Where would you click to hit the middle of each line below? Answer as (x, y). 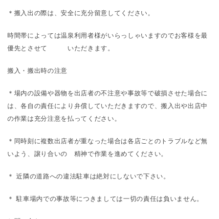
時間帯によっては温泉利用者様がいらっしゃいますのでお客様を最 (108, 35)
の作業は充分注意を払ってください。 (64, 118)
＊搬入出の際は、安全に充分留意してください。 (81, 13)
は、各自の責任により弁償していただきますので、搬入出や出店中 (108, 106)
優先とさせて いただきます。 (61, 48)
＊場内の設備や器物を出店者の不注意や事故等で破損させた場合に (108, 93)
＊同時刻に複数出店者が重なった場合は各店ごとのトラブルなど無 (108, 141)
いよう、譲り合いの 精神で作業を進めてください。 (88, 153)
